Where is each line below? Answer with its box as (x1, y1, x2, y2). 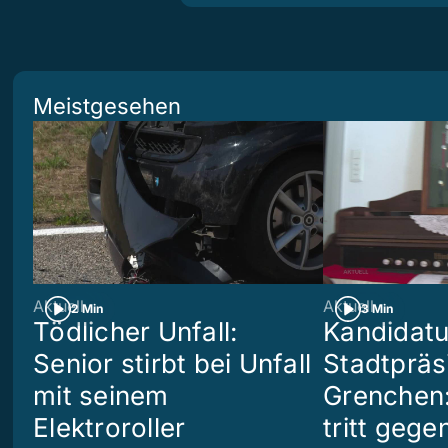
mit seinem (33, 380, 169, 411)
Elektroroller (33, 412, 186, 443)
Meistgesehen (33, 92, 181, 119)
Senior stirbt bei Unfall (33, 348, 312, 379)
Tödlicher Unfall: (33, 316, 238, 347)
